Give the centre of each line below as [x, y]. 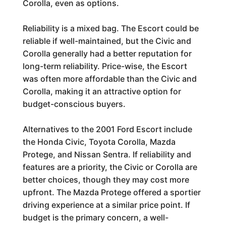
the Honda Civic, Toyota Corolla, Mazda [99, 142]
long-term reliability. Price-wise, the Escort [105, 66]
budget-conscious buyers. [74, 104]
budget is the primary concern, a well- [95, 217]
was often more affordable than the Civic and [109, 79]
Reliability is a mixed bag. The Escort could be [110, 28]
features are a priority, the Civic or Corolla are [110, 167]
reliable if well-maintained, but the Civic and [107, 41]
